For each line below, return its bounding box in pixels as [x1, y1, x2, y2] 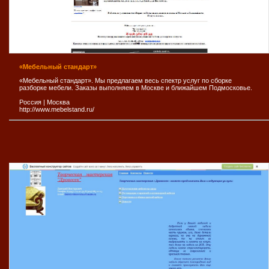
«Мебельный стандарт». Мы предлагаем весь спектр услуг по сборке [19, 76, 232, 84]
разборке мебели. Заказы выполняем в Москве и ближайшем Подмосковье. [19, 83, 252, 91]
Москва [47, 98, 70, 106]
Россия [19, 98, 41, 106]
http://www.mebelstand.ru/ [19, 105, 94, 113]
